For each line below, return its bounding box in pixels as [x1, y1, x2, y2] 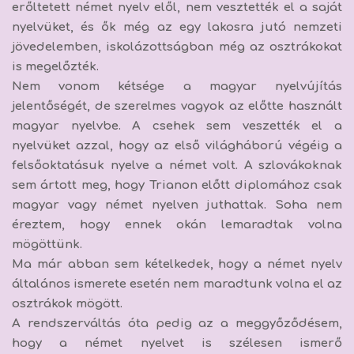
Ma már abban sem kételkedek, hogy [12, 257, 254, 271]
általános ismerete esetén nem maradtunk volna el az [12, 277, 342, 291]
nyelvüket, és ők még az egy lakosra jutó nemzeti [12, 20, 342, 34]
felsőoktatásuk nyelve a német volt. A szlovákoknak [12, 158, 342, 172]
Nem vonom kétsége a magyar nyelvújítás [12, 79, 342, 93]
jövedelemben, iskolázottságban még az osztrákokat [12, 40, 342, 54]
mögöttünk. [12, 237, 82, 251]
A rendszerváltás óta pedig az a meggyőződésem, [12, 316, 342, 330]
